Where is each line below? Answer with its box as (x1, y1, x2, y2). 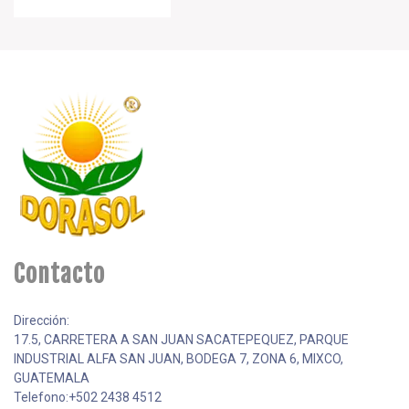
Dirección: (14, 312, 69, 328)
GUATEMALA (14, 370, 89, 385)
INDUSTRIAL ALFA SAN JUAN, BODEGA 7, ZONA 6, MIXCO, (14, 351, 343, 366)
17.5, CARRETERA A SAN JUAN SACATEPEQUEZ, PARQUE (14, 331, 349, 347)
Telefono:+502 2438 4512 (14, 389, 162, 404)
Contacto (14, 258, 105, 288)
